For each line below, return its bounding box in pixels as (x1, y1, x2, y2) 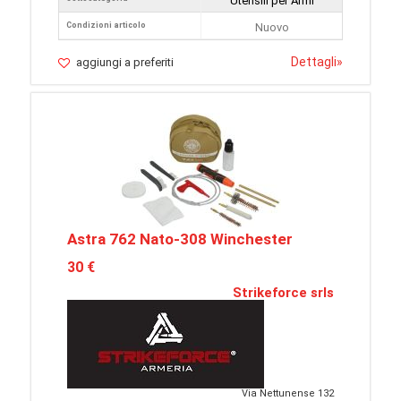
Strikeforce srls (233, 285, 334, 302)
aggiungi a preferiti (76, 55, 174, 70)
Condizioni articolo (66, 21, 146, 30)
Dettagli (291, 55, 337, 70)
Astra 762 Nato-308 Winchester (67, 230, 293, 249)
